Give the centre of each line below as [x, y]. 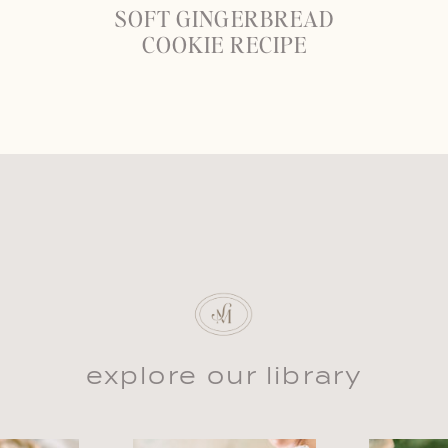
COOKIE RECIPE [224, 44]
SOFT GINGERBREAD [224, 18]
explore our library [224, 376]
